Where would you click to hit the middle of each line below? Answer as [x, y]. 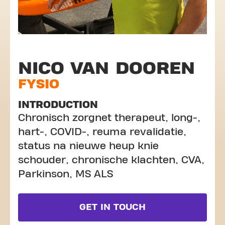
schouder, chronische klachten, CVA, [111, 160]
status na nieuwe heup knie [88, 146]
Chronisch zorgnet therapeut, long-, [109, 118]
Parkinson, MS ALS [66, 174]
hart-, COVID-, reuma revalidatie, [102, 132]
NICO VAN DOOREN [106, 68]
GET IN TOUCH [113, 207]
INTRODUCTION [58, 105]
